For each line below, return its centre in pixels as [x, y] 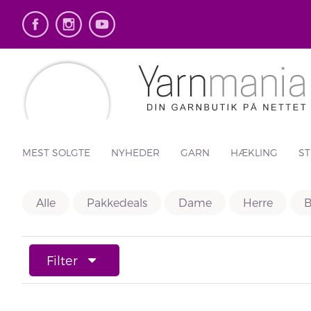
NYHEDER [135, 152]
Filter [62, 260]
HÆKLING [254, 152]
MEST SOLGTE [56, 152]
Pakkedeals [117, 202]
